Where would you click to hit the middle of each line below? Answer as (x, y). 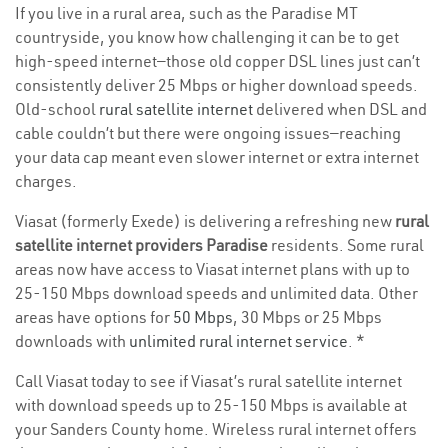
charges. (46, 181)
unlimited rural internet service (238, 341)
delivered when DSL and (340, 109)
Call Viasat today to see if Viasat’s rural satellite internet (208, 381)
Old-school (57, 109)
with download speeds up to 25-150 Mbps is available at (211, 405)
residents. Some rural (347, 245)
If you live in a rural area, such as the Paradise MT (186, 13)
